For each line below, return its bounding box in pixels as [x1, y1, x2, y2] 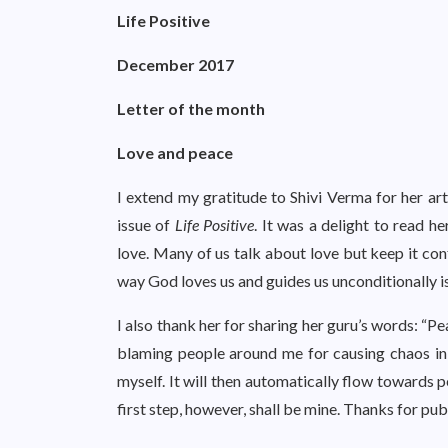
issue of [117, 215, 175, 234]
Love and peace [117, 143, 233, 162]
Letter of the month [117, 99, 265, 118]
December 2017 [117, 55, 234, 74]
